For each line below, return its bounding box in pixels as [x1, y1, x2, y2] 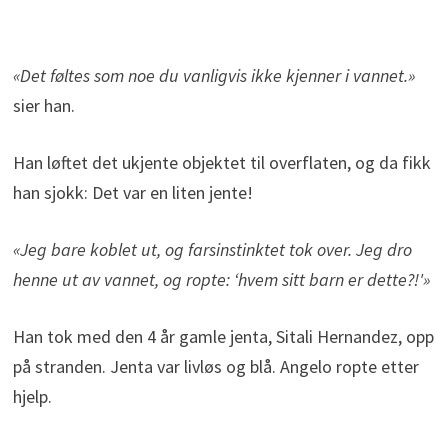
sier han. [12, 93, 75, 117]
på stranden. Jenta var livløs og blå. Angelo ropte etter [12, 354, 419, 378]
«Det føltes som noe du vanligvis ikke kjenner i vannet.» [12, 63, 415, 87]
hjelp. [12, 384, 52, 408]
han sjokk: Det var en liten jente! [12, 180, 253, 204]
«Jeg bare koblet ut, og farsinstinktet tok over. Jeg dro [12, 237, 412, 261]
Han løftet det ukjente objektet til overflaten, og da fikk [12, 150, 431, 174]
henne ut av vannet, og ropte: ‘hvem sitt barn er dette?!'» [12, 267, 430, 291]
